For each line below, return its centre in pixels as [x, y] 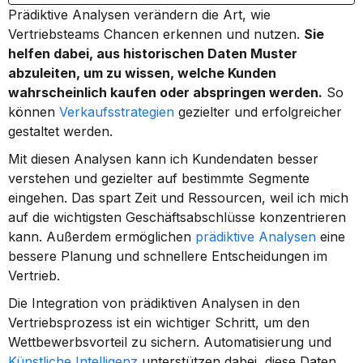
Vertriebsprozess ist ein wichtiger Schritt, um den [159, 322]
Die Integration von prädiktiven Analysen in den [154, 303]
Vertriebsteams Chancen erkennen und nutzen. [156, 34]
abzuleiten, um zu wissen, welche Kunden [142, 73]
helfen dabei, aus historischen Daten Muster [153, 53]
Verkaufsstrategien [117, 112]
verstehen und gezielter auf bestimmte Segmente [159, 178]
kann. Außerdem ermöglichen [102, 237]
